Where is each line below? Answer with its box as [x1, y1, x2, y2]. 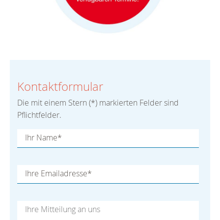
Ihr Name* [25, 132, 62, 143]
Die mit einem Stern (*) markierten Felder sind [17, 97, 179, 109]
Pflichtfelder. [17, 110, 61, 121]
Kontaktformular [17, 78, 103, 94]
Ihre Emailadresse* [25, 167, 92, 179]
